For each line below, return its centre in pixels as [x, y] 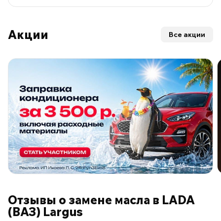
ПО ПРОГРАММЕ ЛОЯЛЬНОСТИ [63, 181]
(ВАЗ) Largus [45, 212]
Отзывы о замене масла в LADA [101, 200]
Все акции [187, 35]
